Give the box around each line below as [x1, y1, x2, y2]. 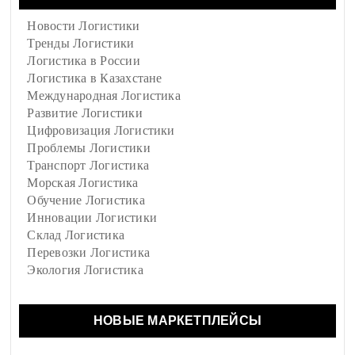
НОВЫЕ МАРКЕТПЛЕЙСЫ [93, 314, 262, 328]
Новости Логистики [27, 19, 140, 33]
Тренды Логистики [27, 36, 135, 51]
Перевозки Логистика [27, 246, 150, 260]
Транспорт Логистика [27, 158, 149, 173]
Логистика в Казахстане [27, 71, 162, 86]
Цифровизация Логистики [27, 124, 175, 138]
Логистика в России [27, 54, 140, 68]
